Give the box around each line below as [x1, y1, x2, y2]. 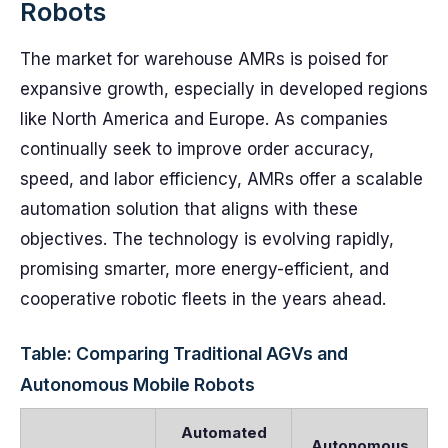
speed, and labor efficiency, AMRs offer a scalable [20, 169, 423, 189]
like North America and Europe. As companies [20, 109, 388, 129]
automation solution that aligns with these [20, 199, 358, 219]
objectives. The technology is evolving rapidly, [20, 229, 394, 249]
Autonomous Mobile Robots [20, 374, 255, 395]
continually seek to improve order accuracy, [20, 139, 374, 159]
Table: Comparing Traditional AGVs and [20, 343, 348, 364]
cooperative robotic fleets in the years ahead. [20, 289, 386, 309]
